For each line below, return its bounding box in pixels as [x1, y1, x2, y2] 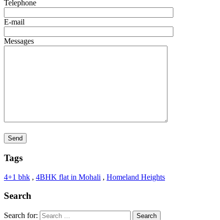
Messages [4, 37, 34, 46]
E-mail [4, 18, 25, 27]
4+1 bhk [4, 172, 30, 181]
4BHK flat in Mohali [36, 172, 101, 181]
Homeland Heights [107, 172, 165, 181]
